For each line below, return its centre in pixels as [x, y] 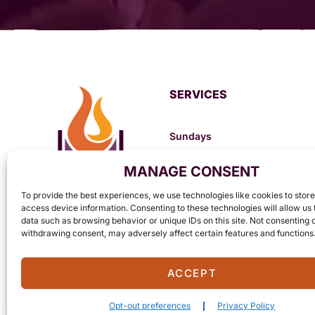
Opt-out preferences [149, 306]
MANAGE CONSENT [192, 172]
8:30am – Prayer [210, 156]
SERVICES [198, 94]
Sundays [190, 136]
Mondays [192, 201]
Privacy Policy [246, 306]
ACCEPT [192, 273]
